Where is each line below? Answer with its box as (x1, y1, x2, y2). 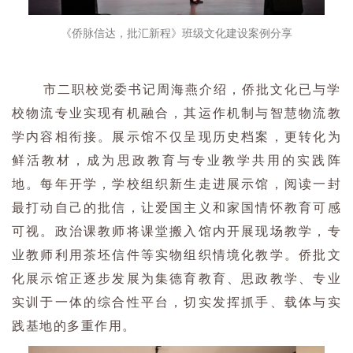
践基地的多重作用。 (12, 319, 136, 333)
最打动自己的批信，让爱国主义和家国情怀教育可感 (12, 201, 341, 215)
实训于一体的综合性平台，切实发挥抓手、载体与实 (12, 295, 341, 310)
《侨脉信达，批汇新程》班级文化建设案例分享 (61, 28, 292, 40)
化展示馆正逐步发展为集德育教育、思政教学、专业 (12, 272, 341, 286)
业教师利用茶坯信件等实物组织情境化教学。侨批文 (12, 248, 341, 262)
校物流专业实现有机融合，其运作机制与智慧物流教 (12, 106, 341, 121)
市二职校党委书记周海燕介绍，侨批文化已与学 (43, 83, 341, 97)
